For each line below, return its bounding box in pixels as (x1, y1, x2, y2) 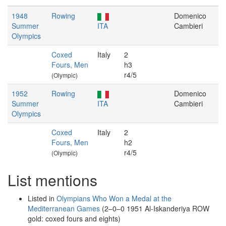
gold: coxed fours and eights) (28, 213, 121, 223)
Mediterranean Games (28, 203, 100, 213)
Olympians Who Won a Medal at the (56, 193, 172, 203)
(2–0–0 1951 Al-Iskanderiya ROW (100, 203, 209, 213)
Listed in (28, 193, 56, 203)
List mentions (8, 169, 97, 191)
